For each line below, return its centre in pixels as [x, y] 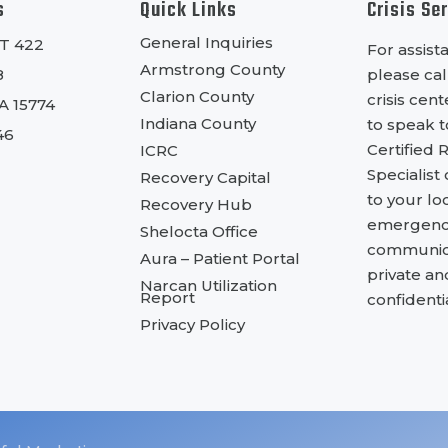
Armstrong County [213, 69]
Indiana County [198, 123]
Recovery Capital [206, 177]
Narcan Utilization [209, 285]
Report [168, 297]
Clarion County [197, 96]
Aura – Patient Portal [220, 258]
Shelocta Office [199, 231]
